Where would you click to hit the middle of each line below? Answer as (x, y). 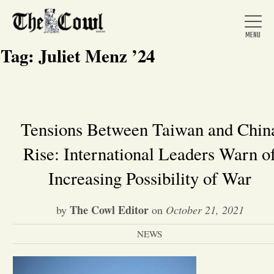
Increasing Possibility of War (150, 178)
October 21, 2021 (205, 210)
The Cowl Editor (109, 210)
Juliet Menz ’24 (97, 56)
